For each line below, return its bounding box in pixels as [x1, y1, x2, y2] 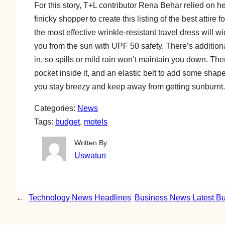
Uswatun [74, 151, 106, 160]
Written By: [74, 139, 109, 147]
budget [55, 117, 80, 127]
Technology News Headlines [29, 193, 131, 202]
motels [84, 117, 107, 127]
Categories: [34, 103, 77, 113]
